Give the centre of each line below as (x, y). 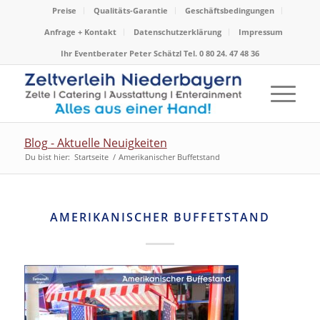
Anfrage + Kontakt (80, 32)
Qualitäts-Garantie (130, 10)
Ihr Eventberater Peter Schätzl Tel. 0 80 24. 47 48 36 (160, 53)
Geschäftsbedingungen (229, 10)
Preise (64, 10)
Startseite (91, 157)
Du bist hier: (47, 157)
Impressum (260, 32)
